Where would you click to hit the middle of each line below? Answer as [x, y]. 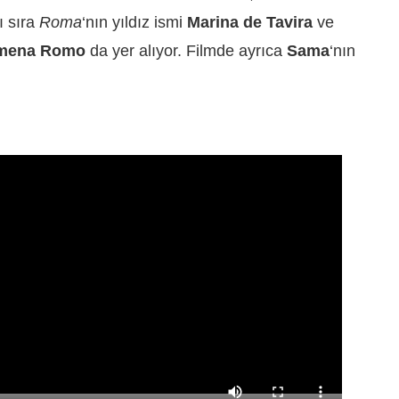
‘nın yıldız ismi [132, 23]
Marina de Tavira [248, 23]
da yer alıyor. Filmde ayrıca [184, 51]
